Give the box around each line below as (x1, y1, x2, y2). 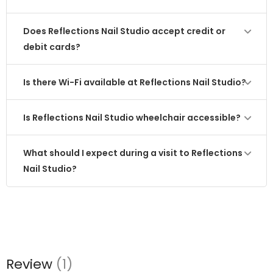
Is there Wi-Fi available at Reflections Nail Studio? (23, 76, 246, 88)
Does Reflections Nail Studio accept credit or (23, 25, 225, 37)
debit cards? (23, 41, 80, 53)
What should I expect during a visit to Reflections (23, 147, 243, 159)
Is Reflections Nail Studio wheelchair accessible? (23, 112, 241, 124)
